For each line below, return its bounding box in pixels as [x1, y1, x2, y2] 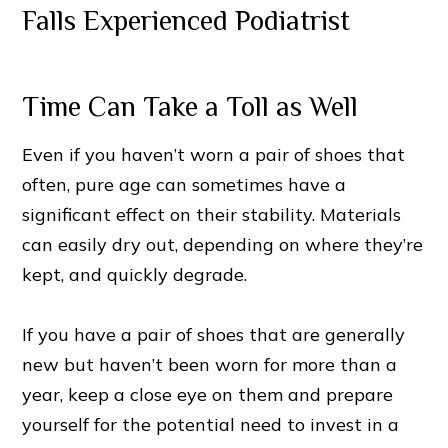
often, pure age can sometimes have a [22, 173, 347, 197]
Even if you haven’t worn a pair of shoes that [22, 143, 406, 167]
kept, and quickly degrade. [22, 263, 248, 287]
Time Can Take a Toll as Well [22, 91, 359, 123]
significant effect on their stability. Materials [22, 203, 402, 227]
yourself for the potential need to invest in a [22, 413, 400, 437]
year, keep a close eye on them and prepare [22, 383, 394, 407]
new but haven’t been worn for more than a [22, 353, 398, 377]
